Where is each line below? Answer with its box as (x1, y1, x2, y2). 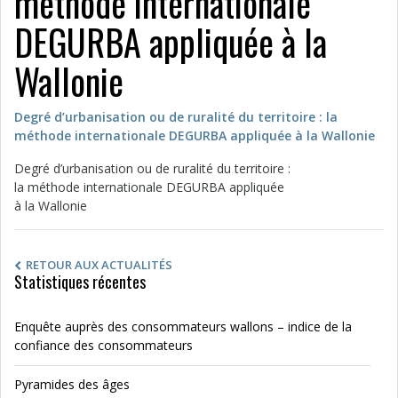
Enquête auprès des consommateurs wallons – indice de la (14, 318, 352, 335)
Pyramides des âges (14, 376, 130, 393)
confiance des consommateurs (14, 337, 196, 354)
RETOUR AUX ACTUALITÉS (26, 257, 172, 273)
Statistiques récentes (14, 270, 146, 293)
